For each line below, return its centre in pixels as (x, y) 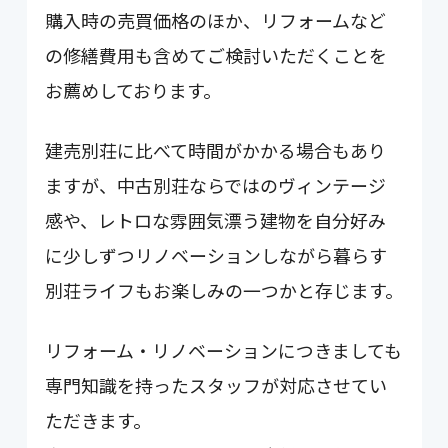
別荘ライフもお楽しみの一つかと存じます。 (224, 290)
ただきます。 (98, 420)
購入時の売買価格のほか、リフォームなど (216, 20)
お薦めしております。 (133, 90)
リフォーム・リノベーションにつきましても (224, 350)
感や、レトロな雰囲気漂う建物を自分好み (216, 220)
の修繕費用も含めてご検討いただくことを (216, 55)
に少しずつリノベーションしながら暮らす (216, 255)
